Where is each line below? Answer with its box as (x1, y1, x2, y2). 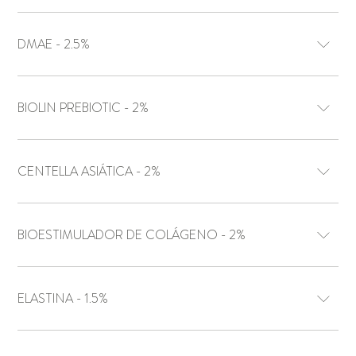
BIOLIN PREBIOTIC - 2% (132, 99, 149, 118)
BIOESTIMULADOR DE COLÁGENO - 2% (229, 226, 246, 245)
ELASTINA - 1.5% (84, 289, 109, 308)
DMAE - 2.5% (64, 35, 91, 54)
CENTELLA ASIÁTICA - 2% (144, 162, 161, 181)
